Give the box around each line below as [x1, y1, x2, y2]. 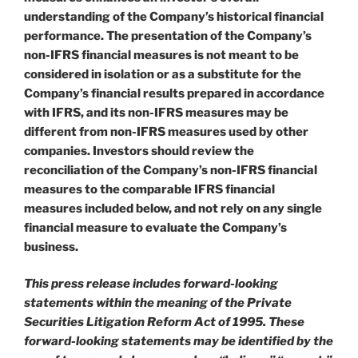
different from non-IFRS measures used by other [24, 124, 308, 139]
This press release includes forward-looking [24, 276, 278, 292]
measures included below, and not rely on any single [24, 201, 322, 216]
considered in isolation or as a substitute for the [24, 66, 301, 82]
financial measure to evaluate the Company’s [24, 220, 287, 235]
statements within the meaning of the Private [24, 296, 292, 311]
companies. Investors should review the [24, 143, 254, 158]
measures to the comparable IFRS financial [24, 181, 275, 197]
